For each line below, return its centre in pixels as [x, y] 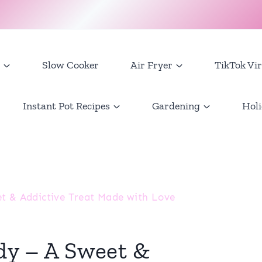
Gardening [176, 106]
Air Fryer [151, 65]
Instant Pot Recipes [66, 106]
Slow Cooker [70, 65]
